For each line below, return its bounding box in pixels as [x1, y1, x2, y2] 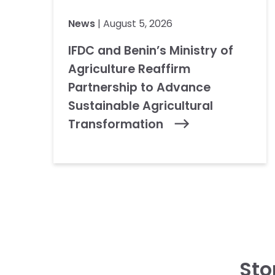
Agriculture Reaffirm [68, 61, 191, 77]
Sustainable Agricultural [68, 98, 214, 114]
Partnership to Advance [68, 79, 211, 96]
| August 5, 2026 [95, 17, 173, 31]
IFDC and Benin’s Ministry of [68, 42, 234, 59]
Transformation [68, 116, 167, 133]
